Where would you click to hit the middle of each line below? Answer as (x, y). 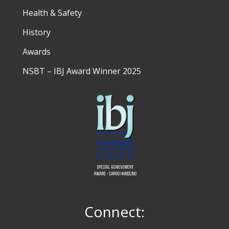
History (37, 32)
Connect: (114, 212)
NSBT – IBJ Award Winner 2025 (82, 71)
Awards (37, 52)
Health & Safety (52, 13)
